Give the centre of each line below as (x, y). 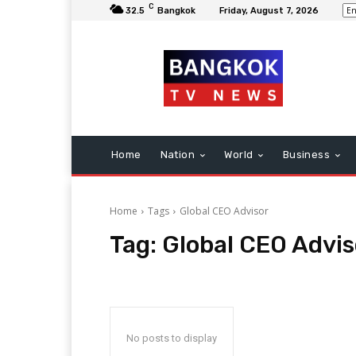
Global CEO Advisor (224, 211)
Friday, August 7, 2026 (269, 10)
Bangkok (176, 10)
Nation (178, 155)
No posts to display (172, 338)
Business (306, 155)
